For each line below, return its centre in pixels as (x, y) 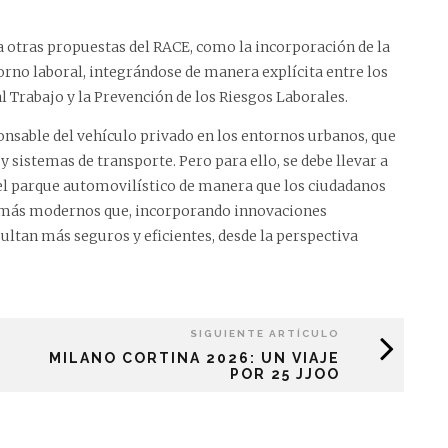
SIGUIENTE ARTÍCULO (265, 334)
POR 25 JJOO (285, 374)
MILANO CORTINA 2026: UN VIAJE (194, 358)
